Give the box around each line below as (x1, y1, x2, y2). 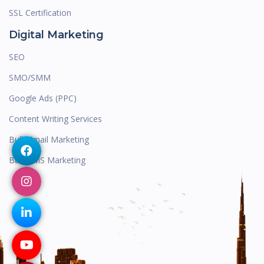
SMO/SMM (9, 72, 51, 84)
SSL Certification (9, 7, 71, 19)
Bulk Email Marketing (9, 134, 89, 146)
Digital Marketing (9, 28, 104, 42)
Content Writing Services (9, 113, 102, 125)
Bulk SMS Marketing (9, 154, 85, 166)
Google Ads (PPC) (9, 93, 77, 104)
